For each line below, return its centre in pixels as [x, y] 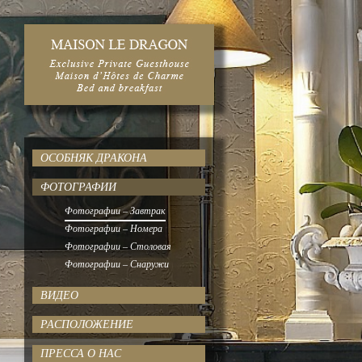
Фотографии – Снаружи [117, 264]
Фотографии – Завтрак [115, 211]
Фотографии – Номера [114, 229]
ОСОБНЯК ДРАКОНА [94, 158]
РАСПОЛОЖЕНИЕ [87, 324]
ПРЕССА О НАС [81, 354]
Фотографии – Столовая [118, 246]
